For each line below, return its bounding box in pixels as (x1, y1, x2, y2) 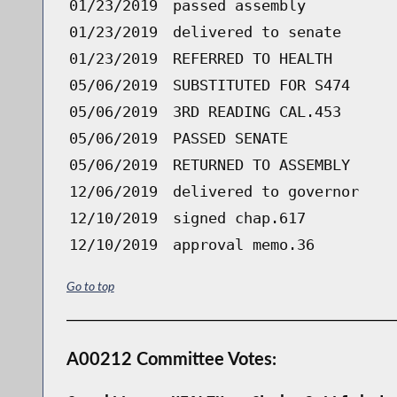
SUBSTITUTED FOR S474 (172, 75, 350, 94)
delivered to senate (172, 22, 341, 41)
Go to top (66, 278, 114, 294)
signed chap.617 (172, 208, 306, 227)
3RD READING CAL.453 (172, 102, 341, 121)
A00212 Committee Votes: (66, 347, 276, 370)
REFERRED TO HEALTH (172, 49, 332, 67)
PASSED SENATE (172, 128, 288, 147)
